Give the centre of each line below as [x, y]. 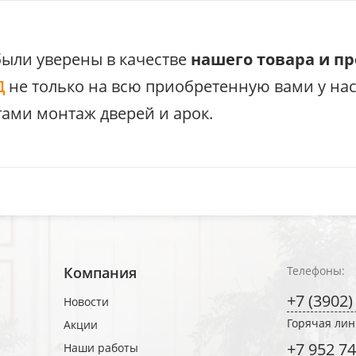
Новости [86, 302]
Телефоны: [316, 271]
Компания [100, 273]
